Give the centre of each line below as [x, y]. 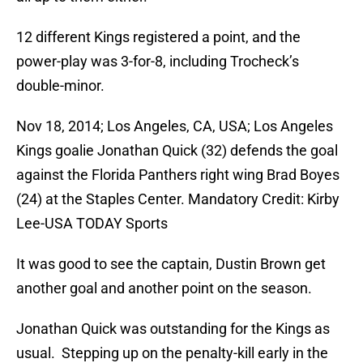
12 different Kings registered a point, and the [158, 37]
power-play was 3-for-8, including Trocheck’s [158, 62]
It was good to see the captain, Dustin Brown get [171, 264]
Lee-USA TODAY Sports [92, 224]
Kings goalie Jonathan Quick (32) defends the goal [177, 151]
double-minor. [60, 86]
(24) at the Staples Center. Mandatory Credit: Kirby [178, 199]
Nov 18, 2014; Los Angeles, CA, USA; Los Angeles [175, 126]
